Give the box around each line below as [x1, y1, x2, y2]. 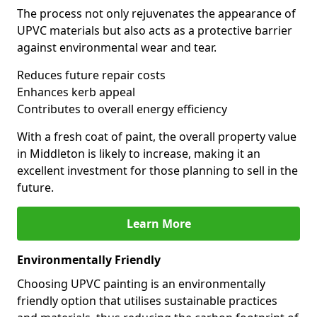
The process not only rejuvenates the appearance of [17, 6, 296, 21]
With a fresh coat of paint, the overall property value [17, 129, 296, 144]
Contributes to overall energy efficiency [17, 101, 227, 117]
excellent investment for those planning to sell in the [17, 163, 298, 178]
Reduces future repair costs [17, 67, 166, 83]
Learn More [126, 216, 191, 231]
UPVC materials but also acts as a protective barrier [17, 23, 292, 38]
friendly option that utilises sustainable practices [17, 293, 277, 309]
